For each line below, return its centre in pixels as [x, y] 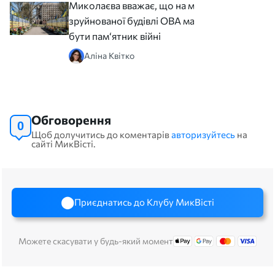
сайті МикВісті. [64, 143]
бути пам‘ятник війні [115, 36]
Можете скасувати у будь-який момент [95, 241]
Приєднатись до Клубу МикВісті [144, 202]
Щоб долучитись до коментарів [101, 134]
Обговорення [71, 119]
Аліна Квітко [109, 56]
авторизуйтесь [203, 134]
